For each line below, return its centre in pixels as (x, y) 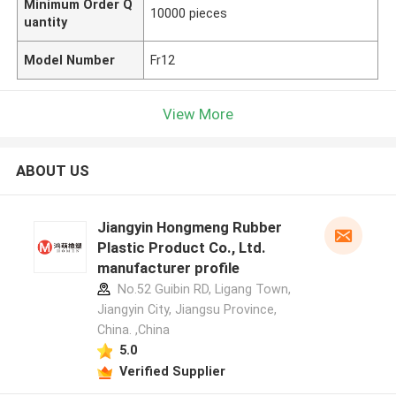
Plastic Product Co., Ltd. (181, 248)
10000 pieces (189, 13)
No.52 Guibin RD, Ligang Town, (202, 289)
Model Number (70, 60)
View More (198, 114)
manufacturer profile (168, 268)
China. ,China (133, 330)
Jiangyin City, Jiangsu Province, (187, 310)
